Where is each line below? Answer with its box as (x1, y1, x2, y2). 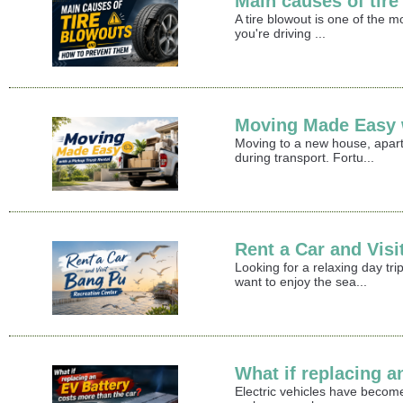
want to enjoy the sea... (235, 274, 368, 290)
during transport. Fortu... (235, 150, 375, 166)
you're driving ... (235, 26, 327, 41)
